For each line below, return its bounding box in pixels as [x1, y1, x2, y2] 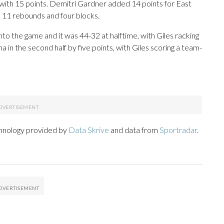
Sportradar [159, 125, 197, 135]
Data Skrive [68, 125, 109, 135]
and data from [109, 125, 159, 135]
